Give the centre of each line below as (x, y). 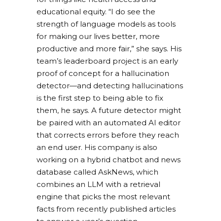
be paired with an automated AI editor (109, 123)
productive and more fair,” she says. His (109, 49)
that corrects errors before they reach (108, 135)
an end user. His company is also (97, 147)
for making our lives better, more (98, 37)
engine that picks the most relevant (103, 197)
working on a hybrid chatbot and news (109, 160)
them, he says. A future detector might (109, 110)
